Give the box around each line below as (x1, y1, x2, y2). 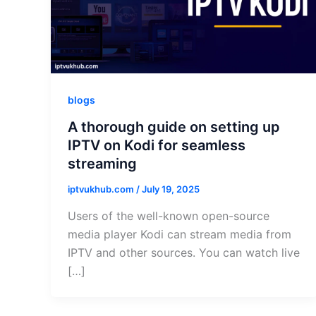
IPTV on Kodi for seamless (68, 136, 245, 154)
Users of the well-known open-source (68, 208, 269, 223)
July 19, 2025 (142, 183, 200, 195)
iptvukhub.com (68, 183, 136, 195)
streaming (68, 154, 137, 172)
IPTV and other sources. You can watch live (68, 245, 300, 260)
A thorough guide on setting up (68, 118, 280, 135)
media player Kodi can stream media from (68, 226, 291, 241)
